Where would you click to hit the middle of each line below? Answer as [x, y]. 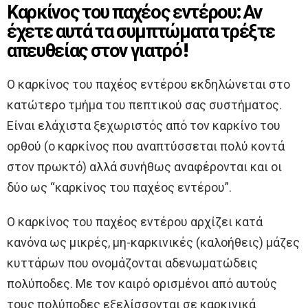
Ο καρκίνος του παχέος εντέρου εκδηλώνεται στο [148, 84]
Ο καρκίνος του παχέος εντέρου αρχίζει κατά [135, 221]
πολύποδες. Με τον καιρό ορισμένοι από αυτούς [142, 283]
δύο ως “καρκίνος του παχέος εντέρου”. [119, 187]
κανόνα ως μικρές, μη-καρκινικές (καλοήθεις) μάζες [153, 242]
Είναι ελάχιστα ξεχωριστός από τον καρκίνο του [144, 125]
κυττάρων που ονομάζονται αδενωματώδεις [132, 263]
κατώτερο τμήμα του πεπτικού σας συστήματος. [144, 104]
